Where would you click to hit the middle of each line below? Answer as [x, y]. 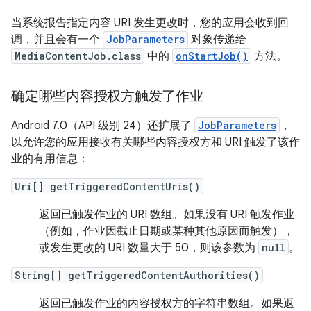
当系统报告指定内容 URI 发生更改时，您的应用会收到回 [150, 23]
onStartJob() [212, 56]
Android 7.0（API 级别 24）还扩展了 [103, 126]
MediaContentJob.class [78, 56]
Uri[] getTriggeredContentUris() [107, 186]
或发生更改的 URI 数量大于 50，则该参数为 [149, 248]
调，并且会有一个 [57, 40]
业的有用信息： [50, 159]
